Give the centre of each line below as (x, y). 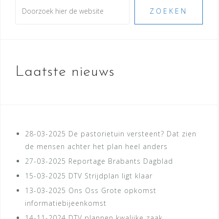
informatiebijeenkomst (66, 203)
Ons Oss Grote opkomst (112, 191)
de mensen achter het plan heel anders (96, 147)
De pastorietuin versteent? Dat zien (132, 134)
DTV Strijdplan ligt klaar (110, 176)
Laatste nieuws (65, 72)
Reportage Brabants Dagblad (121, 161)
